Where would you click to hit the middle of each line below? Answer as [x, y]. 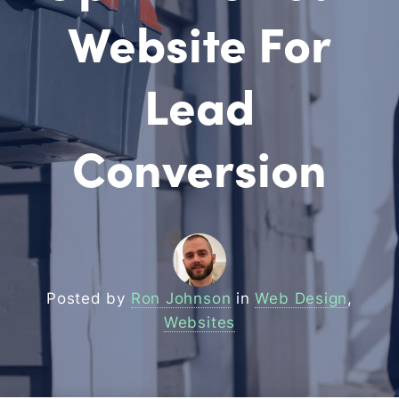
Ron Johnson [181, 298]
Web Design [301, 298]
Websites [199, 322]
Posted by [89, 298]
